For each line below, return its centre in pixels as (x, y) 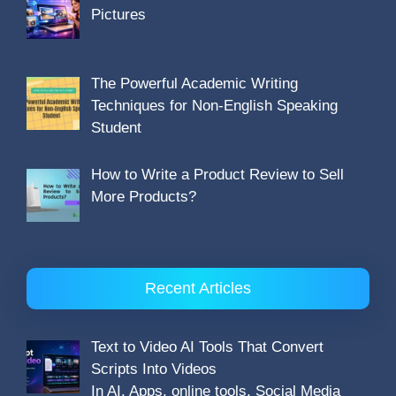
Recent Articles (198, 289)
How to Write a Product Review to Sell (217, 175)
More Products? (143, 197)
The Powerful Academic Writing (194, 84)
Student (116, 128)
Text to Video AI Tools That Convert (207, 347)
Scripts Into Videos (153, 369)
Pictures (118, 14)
